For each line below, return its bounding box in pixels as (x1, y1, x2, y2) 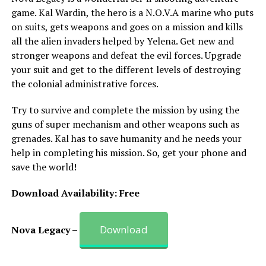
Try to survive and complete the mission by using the (11, 103, 239, 116)
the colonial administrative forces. (11, 77, 159, 90)
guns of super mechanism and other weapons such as (11, 117, 239, 131)
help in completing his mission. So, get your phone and (11, 145, 246, 159)
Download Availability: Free (11, 186, 140, 199)
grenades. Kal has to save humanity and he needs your (11, 131, 242, 145)
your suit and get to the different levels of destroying (11, 62, 240, 76)
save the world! (11, 160, 77, 173)
